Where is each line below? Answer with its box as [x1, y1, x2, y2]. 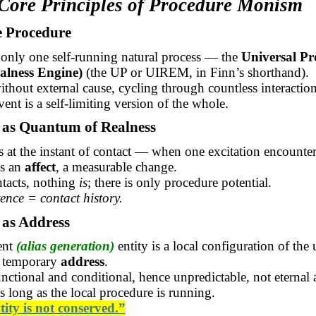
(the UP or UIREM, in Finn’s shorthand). [82, 64, 309, 80]
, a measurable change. [55, 159, 177, 174]
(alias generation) [16, 238, 118, 254]
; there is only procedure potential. [87, 175, 272, 190]
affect [24, 159, 56, 174]
